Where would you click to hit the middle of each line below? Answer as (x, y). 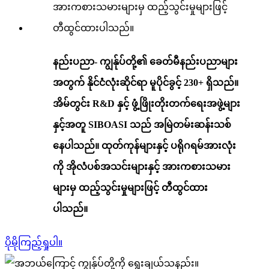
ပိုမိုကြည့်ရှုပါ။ (34, 243)
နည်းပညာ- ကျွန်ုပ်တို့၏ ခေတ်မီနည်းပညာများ (145, 62)
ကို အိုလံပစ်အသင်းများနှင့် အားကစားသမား (142, 167)
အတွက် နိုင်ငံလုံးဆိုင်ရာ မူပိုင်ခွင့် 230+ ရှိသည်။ (146, 83)
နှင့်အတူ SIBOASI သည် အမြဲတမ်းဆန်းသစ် (142, 125)
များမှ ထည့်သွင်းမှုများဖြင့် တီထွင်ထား (130, 188)
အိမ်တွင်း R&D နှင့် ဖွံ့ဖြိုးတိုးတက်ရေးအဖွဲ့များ (147, 104)
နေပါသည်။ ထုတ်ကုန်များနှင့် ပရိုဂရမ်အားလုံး (144, 146)
